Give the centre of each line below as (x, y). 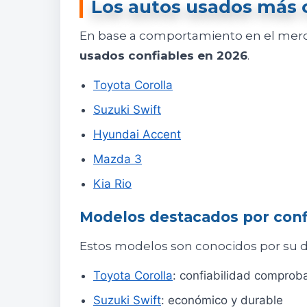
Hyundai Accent (137, 135)
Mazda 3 (118, 159)
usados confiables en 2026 (163, 56)
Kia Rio (112, 184)
